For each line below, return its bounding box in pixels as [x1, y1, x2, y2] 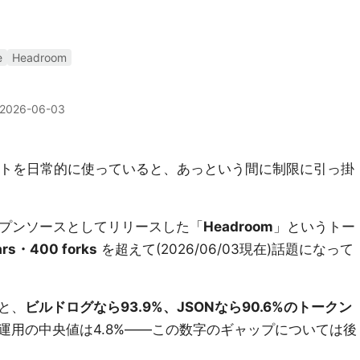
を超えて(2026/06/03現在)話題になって [97, 241, 354, 257]
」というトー [273, 219, 355, 235]
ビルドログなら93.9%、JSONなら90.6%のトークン [25, 299, 352, 315]
